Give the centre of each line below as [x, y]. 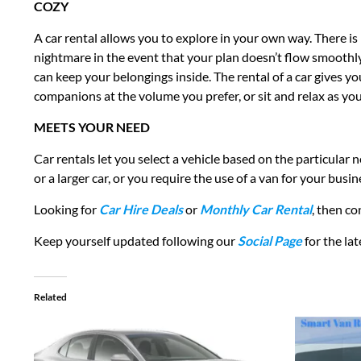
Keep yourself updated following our [135, 240]
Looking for [66, 209]
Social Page [270, 240]
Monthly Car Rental [255, 209]
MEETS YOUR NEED [91, 127]
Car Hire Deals [142, 209]
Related [50, 297]
